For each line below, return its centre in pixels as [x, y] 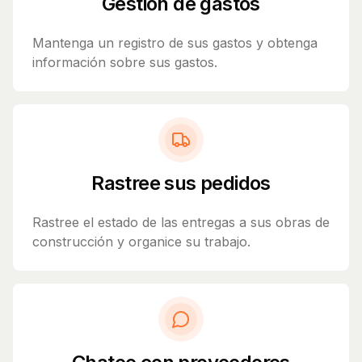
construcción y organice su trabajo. [141, 242]
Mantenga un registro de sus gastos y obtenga [175, 43]
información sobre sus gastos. [125, 63]
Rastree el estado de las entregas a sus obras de [181, 223]
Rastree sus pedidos [181, 183]
